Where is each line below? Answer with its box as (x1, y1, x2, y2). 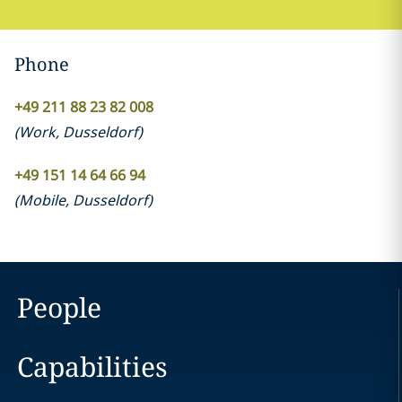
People (16, 289, 101, 326)
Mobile (18, 190, 66, 210)
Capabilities (16, 348, 168, 385)
